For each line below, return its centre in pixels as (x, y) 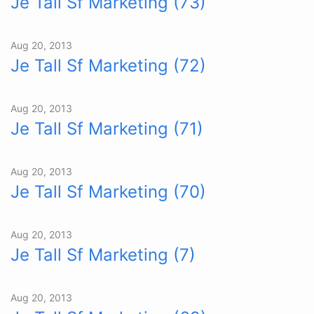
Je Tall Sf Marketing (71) (107, 129)
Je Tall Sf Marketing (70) (108, 192)
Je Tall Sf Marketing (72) (108, 66)
